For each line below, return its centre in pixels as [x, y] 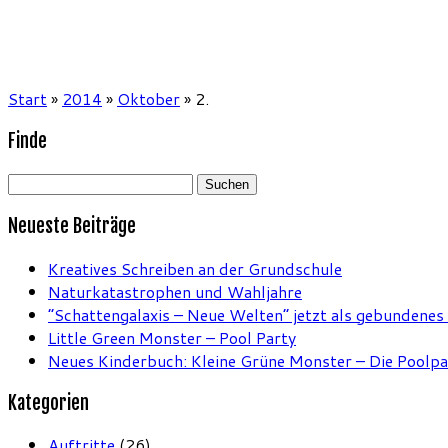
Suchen [33, 182]
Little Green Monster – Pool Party [172, 337]
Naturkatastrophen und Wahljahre [175, 291]
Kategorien [48, 402]
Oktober [148, 98]
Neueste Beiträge [72, 226]
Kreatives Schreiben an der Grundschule [195, 268]
